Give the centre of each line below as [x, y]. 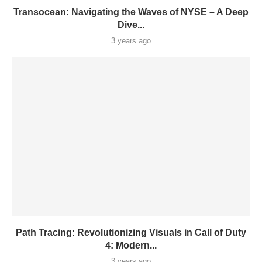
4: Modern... [131, 246]
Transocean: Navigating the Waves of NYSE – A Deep [131, 12]
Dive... [131, 25]
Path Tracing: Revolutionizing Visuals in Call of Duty [131, 233]
